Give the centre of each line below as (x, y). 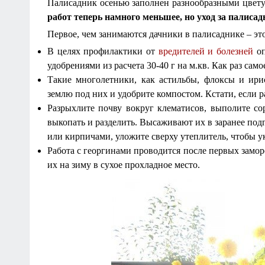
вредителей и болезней (206, 51)
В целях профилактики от (103, 51)
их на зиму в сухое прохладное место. (124, 165)
